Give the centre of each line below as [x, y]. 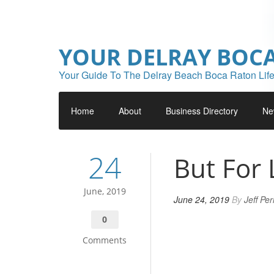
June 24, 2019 [202, 199]
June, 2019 [105, 191]
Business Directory [202, 111]
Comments [105, 240]
